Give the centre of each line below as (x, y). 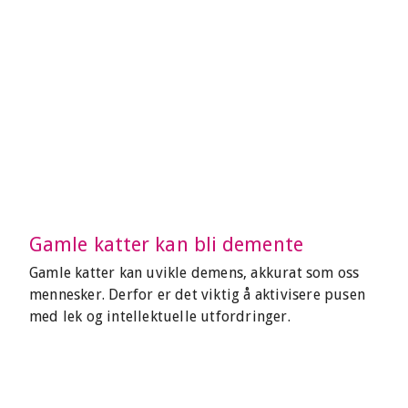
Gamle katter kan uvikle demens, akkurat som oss (194, 273)
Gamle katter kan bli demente (166, 245)
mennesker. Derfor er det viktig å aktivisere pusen (198, 295)
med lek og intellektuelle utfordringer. (160, 316)
